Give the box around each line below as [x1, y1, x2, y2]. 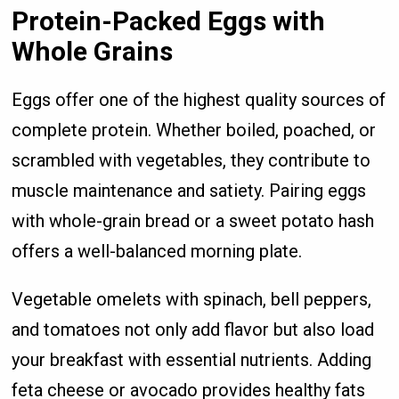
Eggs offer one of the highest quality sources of [12, 88, 387, 110]
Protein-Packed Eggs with [12, 4, 326, 37]
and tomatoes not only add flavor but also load [12, 318, 375, 340]
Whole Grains [12, 35, 174, 67]
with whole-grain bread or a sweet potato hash [12, 209, 375, 232]
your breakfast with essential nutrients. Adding [12, 348, 372, 370]
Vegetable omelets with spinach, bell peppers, [12, 288, 372, 310]
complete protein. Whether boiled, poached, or [12, 118, 377, 141]
